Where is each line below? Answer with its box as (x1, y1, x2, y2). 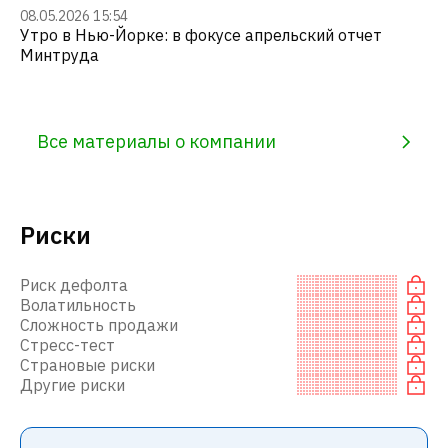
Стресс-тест (20, 334, 115, 355)
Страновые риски (20, 354, 155, 375)
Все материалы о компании (37, 129, 276, 153)
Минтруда (20, 44, 99, 65)
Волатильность (20, 294, 136, 315)
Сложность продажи (20, 314, 178, 335)
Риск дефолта (20, 274, 128, 295)
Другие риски (20, 374, 125, 395)
